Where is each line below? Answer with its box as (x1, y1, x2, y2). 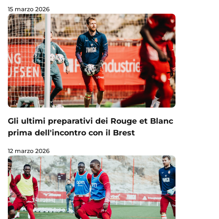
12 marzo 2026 (8, 147, 49, 154)
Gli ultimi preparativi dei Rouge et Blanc (8, 116, 173, 126)
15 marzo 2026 (8, 5, 49, 13)
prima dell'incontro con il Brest (8, 128, 135, 137)
